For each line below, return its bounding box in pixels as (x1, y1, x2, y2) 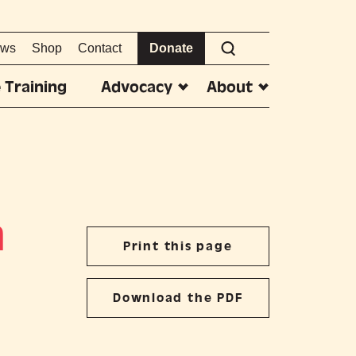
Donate (149, 41, 193, 55)
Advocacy (101, 78, 173, 96)
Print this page (122, 239, 233, 253)
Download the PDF (113, 291, 243, 305)
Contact (77, 41, 122, 55)
